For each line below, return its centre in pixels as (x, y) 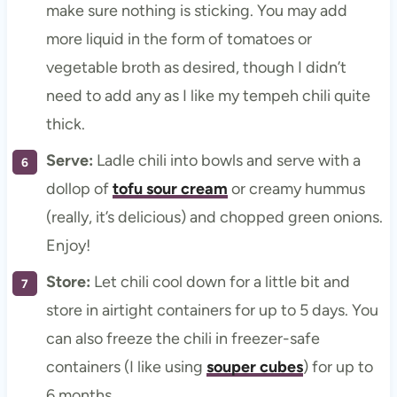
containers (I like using (126, 366)
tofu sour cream (170, 188)
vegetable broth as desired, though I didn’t (196, 67)
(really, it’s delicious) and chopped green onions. (214, 217)
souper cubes (254, 366)
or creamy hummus (296, 188)
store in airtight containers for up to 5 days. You (212, 310)
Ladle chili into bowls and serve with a (226, 160)
